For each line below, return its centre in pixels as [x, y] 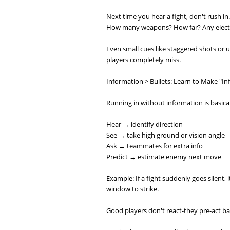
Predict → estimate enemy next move [164, 157]
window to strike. [132, 189]
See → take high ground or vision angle [166, 135]
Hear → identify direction [145, 124]
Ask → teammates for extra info [155, 146]
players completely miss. [143, 60]
